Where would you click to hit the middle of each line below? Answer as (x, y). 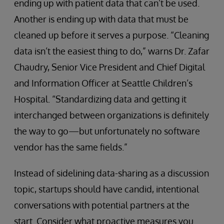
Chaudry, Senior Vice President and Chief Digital (109, 67)
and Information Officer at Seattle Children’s (103, 83)
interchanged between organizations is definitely (111, 115)
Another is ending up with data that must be (101, 19)
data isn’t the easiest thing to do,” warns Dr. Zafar (112, 51)
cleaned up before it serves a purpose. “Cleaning (111, 35)
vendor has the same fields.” (71, 147)
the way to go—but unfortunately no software (107, 131)
